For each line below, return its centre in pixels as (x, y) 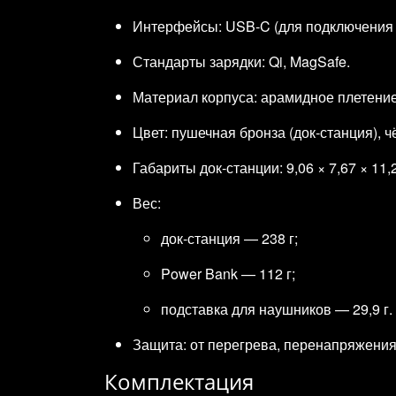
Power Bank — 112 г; (228, 273)
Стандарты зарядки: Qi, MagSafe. (241, 61)
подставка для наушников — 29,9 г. (277, 308)
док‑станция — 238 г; (229, 238)
